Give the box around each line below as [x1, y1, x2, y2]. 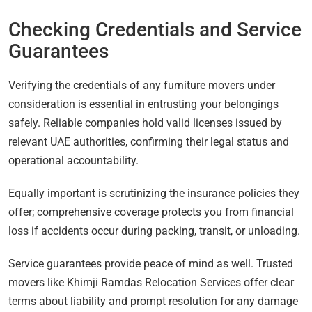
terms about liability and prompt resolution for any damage [8, 295, 298, 309]
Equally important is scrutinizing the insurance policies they [8, 187, 299, 201]
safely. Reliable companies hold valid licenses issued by [8, 116, 282, 130]
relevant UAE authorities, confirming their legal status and [8, 135, 289, 149]
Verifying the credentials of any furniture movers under [8, 79, 275, 93]
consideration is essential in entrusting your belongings [8, 97, 279, 111]
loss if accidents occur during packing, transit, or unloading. [8, 224, 300, 238]
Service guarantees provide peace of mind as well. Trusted [8, 257, 293, 271]
